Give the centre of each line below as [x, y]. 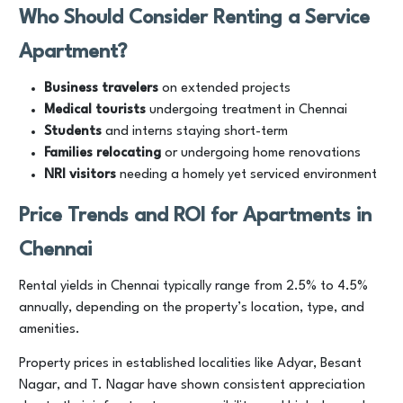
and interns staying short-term [195, 132]
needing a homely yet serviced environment [246, 175]
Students [73, 132]
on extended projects [224, 89]
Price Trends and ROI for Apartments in [195, 216]
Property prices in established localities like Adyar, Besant [190, 364]
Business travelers [101, 89]
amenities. [49, 330]
